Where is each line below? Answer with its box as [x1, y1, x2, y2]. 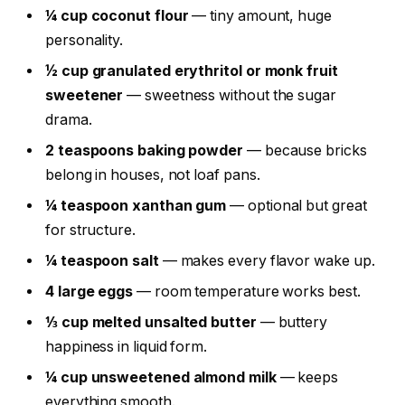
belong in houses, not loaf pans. [45, 165, 260, 184]
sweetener [45, 86, 124, 104]
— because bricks [243, 141, 367, 159]
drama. [45, 110, 92, 128]
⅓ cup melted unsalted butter [45, 313, 257, 331]
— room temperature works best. [133, 282, 361, 300]
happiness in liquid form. [45, 337, 208, 355]
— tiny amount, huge [188, 6, 332, 24]
